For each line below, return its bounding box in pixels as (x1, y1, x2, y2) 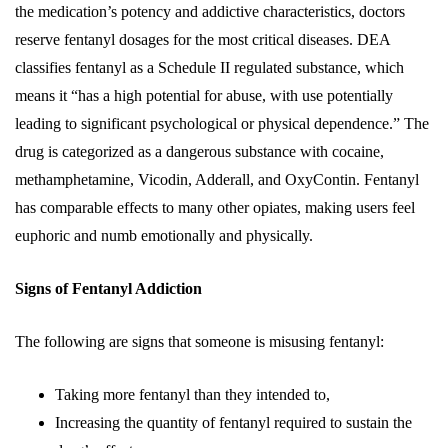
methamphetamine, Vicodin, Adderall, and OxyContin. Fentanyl (15, 171, 419, 189)
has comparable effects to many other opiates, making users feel (15, 199, 415, 217)
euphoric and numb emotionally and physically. (15, 227, 313, 245)
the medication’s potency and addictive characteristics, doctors (15, 3, 405, 21)
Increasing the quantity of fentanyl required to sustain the (55, 414, 412, 432)
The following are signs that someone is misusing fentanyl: (15, 333, 384, 351)
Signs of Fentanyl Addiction (15, 280, 202, 298)
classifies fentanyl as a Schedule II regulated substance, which (15, 59, 404, 77)
